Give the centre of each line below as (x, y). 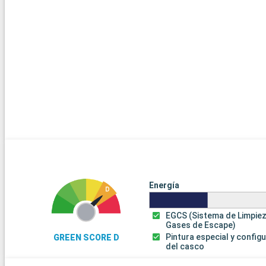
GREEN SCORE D (86, 238)
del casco (185, 247)
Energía (164, 186)
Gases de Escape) (201, 225)
